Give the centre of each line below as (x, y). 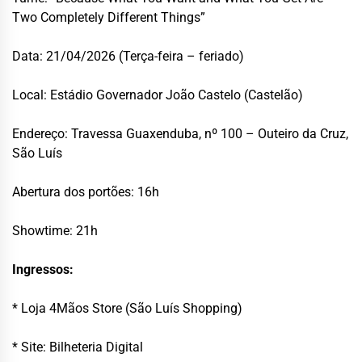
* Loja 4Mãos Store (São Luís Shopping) (127, 308)
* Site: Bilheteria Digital (78, 347)
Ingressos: (43, 269)
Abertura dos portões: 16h (86, 192)
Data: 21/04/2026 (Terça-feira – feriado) (128, 56)
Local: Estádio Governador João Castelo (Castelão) (158, 95)
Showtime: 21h (55, 230)
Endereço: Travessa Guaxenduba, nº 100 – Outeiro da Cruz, (180, 133)
